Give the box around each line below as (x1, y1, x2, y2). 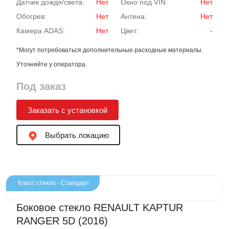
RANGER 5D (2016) (16, 215, 108, 226)
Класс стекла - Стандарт (16, 179, 89, 187)
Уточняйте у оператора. (16, 61, 87, 68)
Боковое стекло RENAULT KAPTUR (16, 202, 183, 213)
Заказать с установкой (28, 106, 107, 114)
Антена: (121, 12, 147, 20)
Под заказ (16, 81, 66, 92)
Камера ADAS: (16, 27, 65, 35)
